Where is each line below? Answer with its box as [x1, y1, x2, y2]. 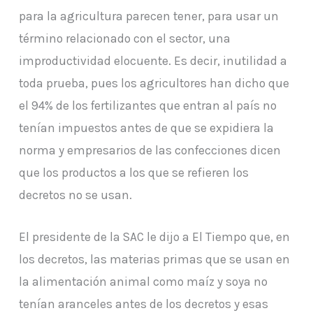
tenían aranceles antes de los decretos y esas [18, 297, 268, 312]
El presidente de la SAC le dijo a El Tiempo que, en [18, 230, 290, 245]
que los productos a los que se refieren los [18, 166, 249, 180]
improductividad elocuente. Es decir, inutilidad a [18, 54, 287, 68]
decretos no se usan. [18, 188, 132, 203]
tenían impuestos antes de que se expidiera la [18, 121, 274, 136]
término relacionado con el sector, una [18, 31, 231, 46]
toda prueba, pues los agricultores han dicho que [18, 76, 289, 91]
